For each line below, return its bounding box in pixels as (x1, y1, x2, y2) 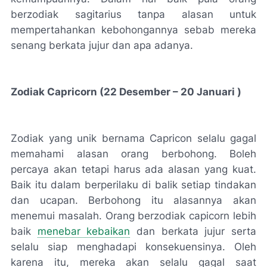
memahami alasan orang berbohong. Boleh (11, 148, 256, 160)
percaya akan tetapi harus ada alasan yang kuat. (11, 163, 256, 175)
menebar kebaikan (37, 225, 131, 237)
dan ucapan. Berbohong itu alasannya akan (11, 194, 256, 206)
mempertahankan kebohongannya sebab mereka (11, 24, 256, 36)
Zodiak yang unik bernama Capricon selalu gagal (11, 132, 256, 144)
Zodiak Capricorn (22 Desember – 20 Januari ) (11, 86, 241, 98)
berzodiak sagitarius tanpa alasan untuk (11, 8, 256, 20)
